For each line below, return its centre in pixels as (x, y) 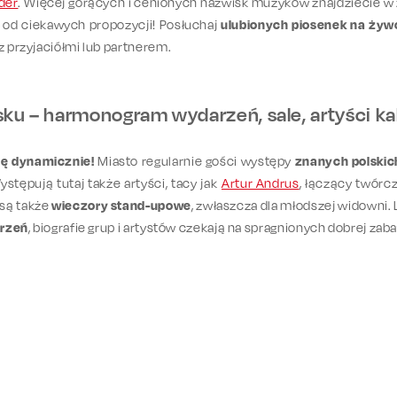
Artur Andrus (260, 183)
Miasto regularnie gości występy (195, 160)
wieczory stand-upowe (121, 205)
